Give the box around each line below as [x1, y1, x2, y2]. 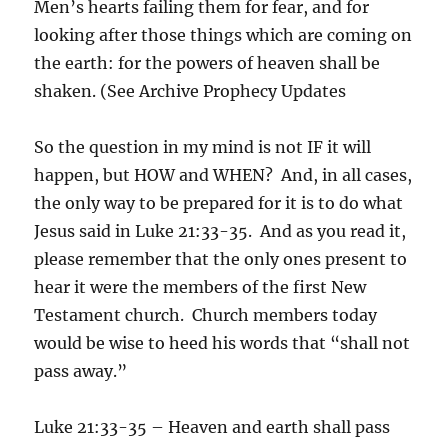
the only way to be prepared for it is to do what [34, 192, 404, 213]
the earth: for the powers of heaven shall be [34, 52, 381, 73]
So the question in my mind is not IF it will [34, 136, 372, 157]
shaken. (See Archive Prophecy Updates [34, 80, 347, 101]
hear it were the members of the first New [34, 276, 367, 297]
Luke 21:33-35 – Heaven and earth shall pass [34, 416, 391, 437]
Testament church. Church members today [34, 304, 378, 325]
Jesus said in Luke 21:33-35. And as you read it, [34, 220, 407, 241]
